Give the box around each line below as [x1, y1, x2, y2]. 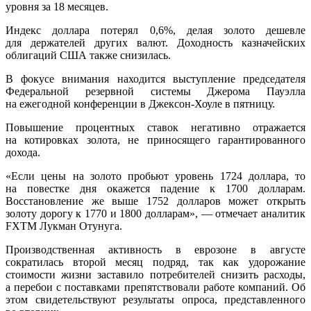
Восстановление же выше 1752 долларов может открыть [6, 195, 305, 208]
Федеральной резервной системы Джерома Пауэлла [6, 85, 305, 98]
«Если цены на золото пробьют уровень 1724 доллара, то [6, 170, 305, 183]
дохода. [6, 146, 40, 159]
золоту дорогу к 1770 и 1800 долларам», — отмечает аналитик [6, 208, 305, 220]
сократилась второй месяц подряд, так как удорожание [6, 256, 305, 269]
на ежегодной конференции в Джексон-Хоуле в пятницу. [6, 98, 275, 110]
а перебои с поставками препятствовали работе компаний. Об [6, 281, 305, 294]
